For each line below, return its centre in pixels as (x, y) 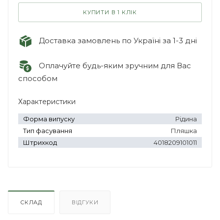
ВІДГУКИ (85, 202)
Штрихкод (40, 142)
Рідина (186, 119)
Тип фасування (48, 130)
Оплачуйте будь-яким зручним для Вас (112, 65)
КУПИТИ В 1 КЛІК (110, 12)
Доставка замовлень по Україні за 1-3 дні (115, 40)
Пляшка (184, 130)
